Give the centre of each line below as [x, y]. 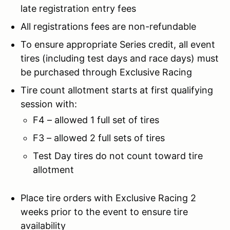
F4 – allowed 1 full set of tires [96, 120]
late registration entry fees [78, 8]
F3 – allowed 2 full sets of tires [99, 138]
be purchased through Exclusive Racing [106, 72]
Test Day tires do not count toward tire [118, 156]
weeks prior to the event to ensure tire [104, 212]
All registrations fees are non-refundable [108, 26]
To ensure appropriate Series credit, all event [118, 44]
